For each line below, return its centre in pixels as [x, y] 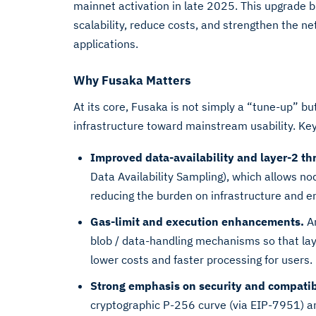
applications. [106, 44]
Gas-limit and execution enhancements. [197, 221]
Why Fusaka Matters [132, 80]
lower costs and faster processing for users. [201, 260]
